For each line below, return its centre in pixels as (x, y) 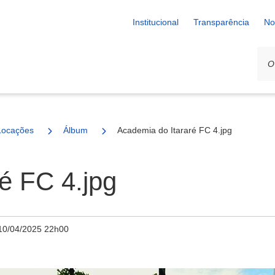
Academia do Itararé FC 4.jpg (175, 130)
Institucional (156, 22)
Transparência (221, 22)
